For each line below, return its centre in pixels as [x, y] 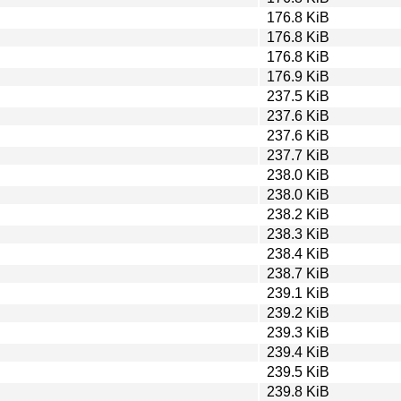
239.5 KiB [298, 371]
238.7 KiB [298, 273]
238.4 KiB [298, 253]
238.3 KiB [298, 234]
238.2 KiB [298, 214]
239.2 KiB [298, 312]
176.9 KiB [298, 76]
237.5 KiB [298, 96]
